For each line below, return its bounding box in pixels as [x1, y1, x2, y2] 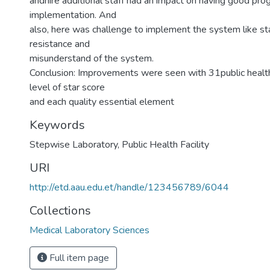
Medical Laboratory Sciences [30, 224, 149, 237]
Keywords [30, 117, 85, 133]
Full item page [47, 251, 109, 265]
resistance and [30, 37, 90, 51]
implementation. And [30, 8, 116, 22]
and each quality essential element [30, 95, 174, 108]
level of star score [30, 81, 105, 94]
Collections [30, 202, 91, 219]
